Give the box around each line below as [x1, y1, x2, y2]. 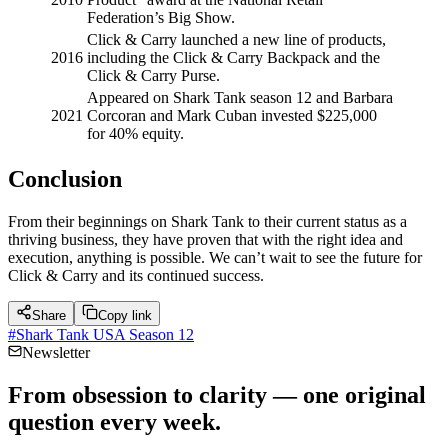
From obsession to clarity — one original [8, 381, 426, 408]
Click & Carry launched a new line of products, [87, 31, 386, 49]
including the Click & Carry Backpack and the [87, 49, 380, 67]
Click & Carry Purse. [87, 67, 220, 85]
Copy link [98, 307, 152, 323]
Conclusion [8, 165, 122, 192]
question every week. [8, 408, 221, 435]
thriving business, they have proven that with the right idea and [8, 230, 403, 248]
